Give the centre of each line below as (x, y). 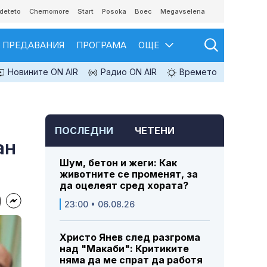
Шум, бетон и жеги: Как (118, 163)
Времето (197, 72)
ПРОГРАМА (101, 45)
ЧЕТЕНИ (155, 131)
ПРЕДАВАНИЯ (33, 45)
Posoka (114, 11)
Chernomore (49, 11)
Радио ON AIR (128, 72)
